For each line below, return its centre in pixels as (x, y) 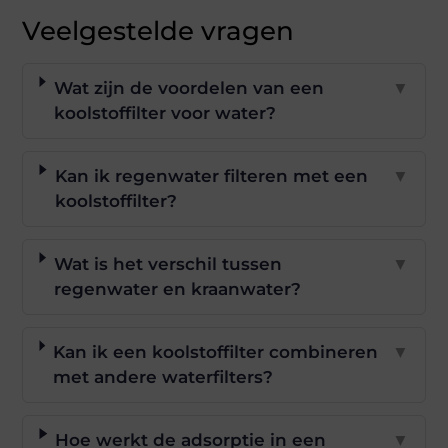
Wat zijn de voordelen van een (188, 88)
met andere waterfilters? (162, 377)
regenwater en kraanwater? (177, 289)
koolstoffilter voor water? (164, 113)
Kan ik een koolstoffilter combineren (215, 352)
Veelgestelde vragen (158, 31)
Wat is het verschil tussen (167, 264)
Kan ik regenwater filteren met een (211, 176)
